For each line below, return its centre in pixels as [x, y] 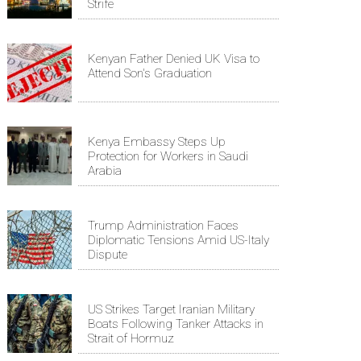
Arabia [105, 170]
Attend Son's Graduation [150, 73]
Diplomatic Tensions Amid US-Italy [178, 240]
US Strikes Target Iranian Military [171, 309]
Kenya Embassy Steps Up [157, 141]
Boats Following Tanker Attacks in [176, 324]
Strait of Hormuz [131, 338]
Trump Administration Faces [163, 225]
